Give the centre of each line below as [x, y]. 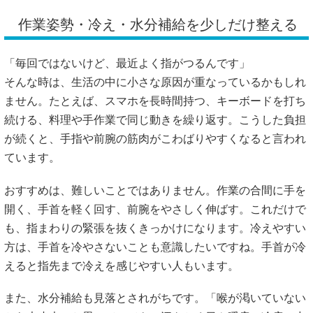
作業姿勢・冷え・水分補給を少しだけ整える [158, 25]
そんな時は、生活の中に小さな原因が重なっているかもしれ [155, 82]
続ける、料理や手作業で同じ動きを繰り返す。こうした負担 [155, 120]
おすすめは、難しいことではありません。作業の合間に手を [155, 190]
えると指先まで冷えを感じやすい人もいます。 [122, 265]
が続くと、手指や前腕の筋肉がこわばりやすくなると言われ [155, 139]
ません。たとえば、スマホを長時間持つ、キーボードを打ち [155, 101]
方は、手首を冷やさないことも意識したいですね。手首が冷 [155, 247]
